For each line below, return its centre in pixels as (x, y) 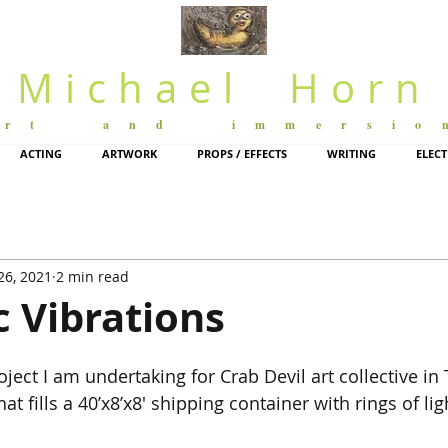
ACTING (40, 153)
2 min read (92, 276)
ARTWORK (129, 153)
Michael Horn (224, 88)
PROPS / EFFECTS (241, 153)
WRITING (351, 153)
